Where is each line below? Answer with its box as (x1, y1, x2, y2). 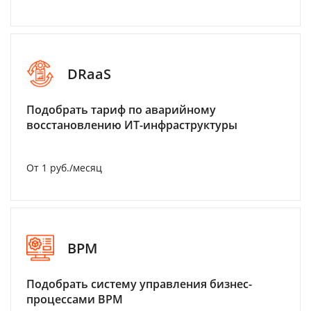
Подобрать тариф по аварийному (26, 102, 216, 117)
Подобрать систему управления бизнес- (26, 276, 252, 292)
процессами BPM (26, 292, 123, 307)
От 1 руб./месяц (26, 161, 102, 174)
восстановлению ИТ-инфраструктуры (26, 117, 237, 133)
